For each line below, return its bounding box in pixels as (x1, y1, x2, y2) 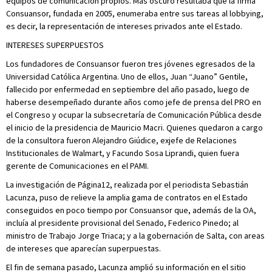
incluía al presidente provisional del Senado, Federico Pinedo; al (6, 217, 239, 229)
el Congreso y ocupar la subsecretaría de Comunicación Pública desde (6, 109, 262, 121)
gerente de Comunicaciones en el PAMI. (6, 160, 149, 172)
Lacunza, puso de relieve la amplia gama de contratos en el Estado (6, 192, 248, 203)
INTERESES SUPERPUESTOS (6, 39, 104, 51)
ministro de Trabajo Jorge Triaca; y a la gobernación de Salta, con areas (6, 230, 265, 242)
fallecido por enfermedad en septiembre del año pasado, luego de (6, 84, 250, 95)
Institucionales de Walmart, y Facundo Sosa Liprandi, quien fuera (6, 148, 239, 159)
